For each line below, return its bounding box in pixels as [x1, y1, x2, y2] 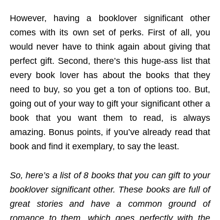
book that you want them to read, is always [10, 113, 210, 123]
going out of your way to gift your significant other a [10, 99, 210, 109]
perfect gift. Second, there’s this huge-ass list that [10, 56, 210, 66]
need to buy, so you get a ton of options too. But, [10, 84, 210, 94]
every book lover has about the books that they [10, 70, 210, 80]
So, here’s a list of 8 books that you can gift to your [10, 170, 210, 180]
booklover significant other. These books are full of [10, 185, 210, 194]
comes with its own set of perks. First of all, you [10, 27, 210, 37]
